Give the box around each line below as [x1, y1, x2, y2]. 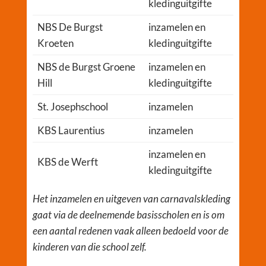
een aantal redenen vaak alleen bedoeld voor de [32, 224, 229, 237]
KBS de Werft [37, 156, 98, 169]
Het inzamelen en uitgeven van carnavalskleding [32, 192, 230, 205]
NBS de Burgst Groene [37, 61, 135, 74]
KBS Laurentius [37, 124, 104, 137]
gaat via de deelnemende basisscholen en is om [32, 208, 224, 221]
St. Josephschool [37, 100, 108, 113]
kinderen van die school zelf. [32, 240, 148, 254]
